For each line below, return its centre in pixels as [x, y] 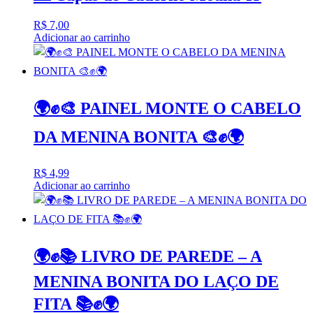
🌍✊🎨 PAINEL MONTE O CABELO [167, 108]
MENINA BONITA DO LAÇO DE [156, 281]
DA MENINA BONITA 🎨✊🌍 [139, 137]
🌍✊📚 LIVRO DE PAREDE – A [148, 256]
